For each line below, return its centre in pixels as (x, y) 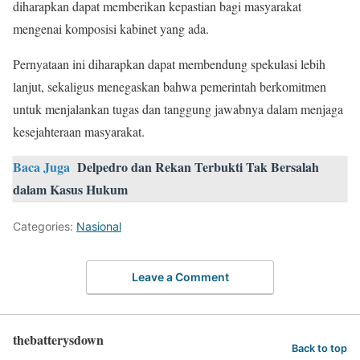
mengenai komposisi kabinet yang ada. (111, 29)
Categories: (45, 227)
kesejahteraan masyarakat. (79, 132)
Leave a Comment (180, 276)
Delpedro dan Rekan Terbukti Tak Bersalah (198, 167)
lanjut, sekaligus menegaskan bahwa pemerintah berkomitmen (170, 87)
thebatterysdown (58, 339)
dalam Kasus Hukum (70, 190)
